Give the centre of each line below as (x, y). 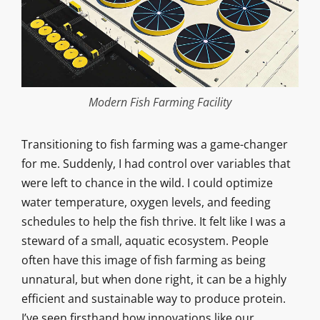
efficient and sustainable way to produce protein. (153, 298)
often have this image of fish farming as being (143, 260)
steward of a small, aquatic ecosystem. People (145, 240)
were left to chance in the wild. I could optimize (147, 182)
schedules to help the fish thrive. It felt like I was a (153, 221)
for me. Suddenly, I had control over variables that (156, 163)
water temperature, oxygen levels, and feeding (146, 202)
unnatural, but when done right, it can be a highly (154, 279)
